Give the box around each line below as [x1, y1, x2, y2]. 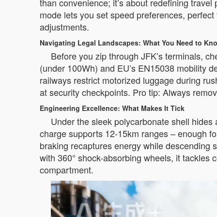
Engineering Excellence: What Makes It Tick [40, 103, 185, 113]
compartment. [40, 163, 93, 176]
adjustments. [40, 20, 89, 33]
